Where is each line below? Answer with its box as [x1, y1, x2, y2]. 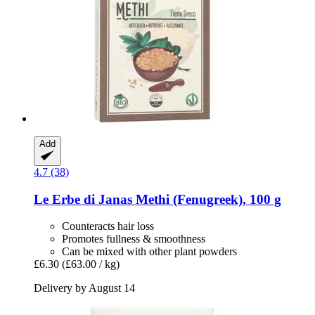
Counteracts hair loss [62, 220, 154, 233]
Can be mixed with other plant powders [62, 245, 237, 258]
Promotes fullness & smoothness [62, 233, 205, 245]
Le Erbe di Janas [34, 191, 132, 207]
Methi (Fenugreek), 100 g [132, 191, 281, 207]
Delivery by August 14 [34, 282, 135, 295]
